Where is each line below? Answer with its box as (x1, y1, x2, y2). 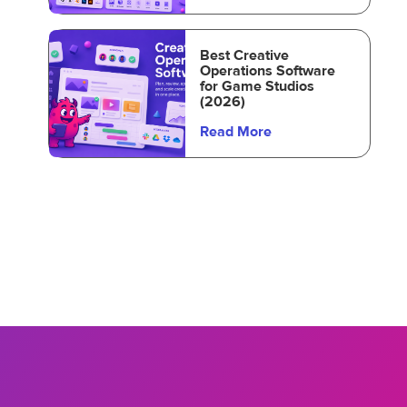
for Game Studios (199, 77, 314, 95)
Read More (199, 123, 272, 141)
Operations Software (199, 62, 335, 80)
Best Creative (199, 46, 289, 65)
